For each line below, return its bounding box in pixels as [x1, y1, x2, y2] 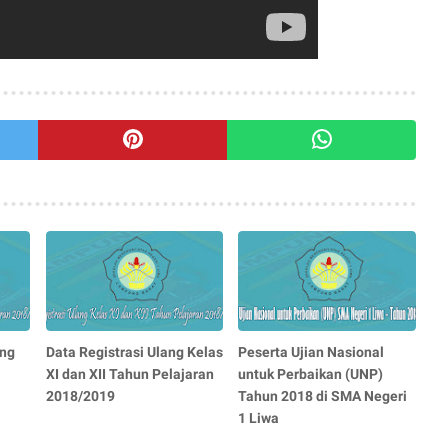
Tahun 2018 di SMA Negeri [238, 387, 408, 404]
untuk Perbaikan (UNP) [238, 365, 384, 382]
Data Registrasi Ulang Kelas [45, 343, 223, 360]
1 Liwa [238, 409, 280, 426]
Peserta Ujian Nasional [238, 343, 385, 360]
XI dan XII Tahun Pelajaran [45, 365, 214, 382]
